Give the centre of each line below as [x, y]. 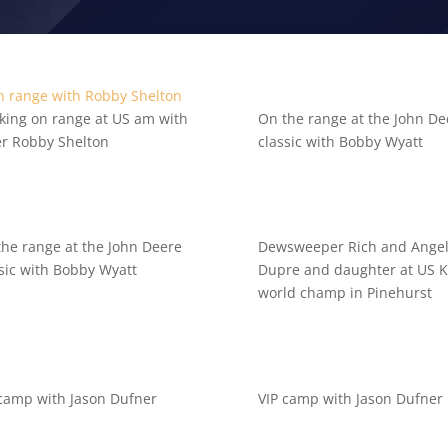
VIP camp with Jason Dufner [351, 398]
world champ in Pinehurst [345, 293]
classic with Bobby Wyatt [341, 141]
